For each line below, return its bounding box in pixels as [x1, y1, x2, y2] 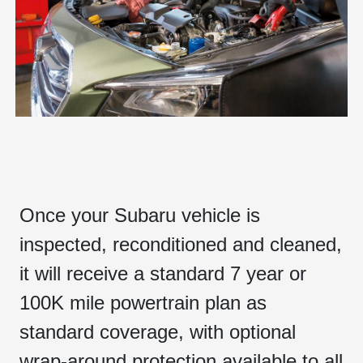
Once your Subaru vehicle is [19, 203, 260, 226]
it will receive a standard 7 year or [19, 262, 306, 284]
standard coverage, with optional [19, 320, 296, 343]
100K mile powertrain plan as [19, 291, 267, 314]
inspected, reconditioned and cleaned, [19, 233, 342, 255]
